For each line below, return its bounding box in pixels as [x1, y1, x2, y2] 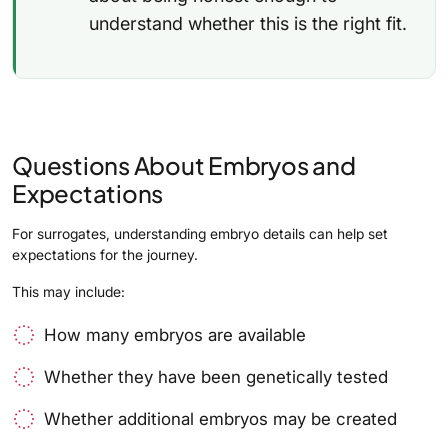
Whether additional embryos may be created [44, 408, 397, 429]
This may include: [12, 282, 125, 300]
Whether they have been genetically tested [44, 366, 388, 387]
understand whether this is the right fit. [89, 12, 407, 34]
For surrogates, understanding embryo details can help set [12, 224, 388, 242]
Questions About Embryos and [12, 149, 356, 180]
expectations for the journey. [12, 245, 198, 263]
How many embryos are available [44, 324, 306, 345]
